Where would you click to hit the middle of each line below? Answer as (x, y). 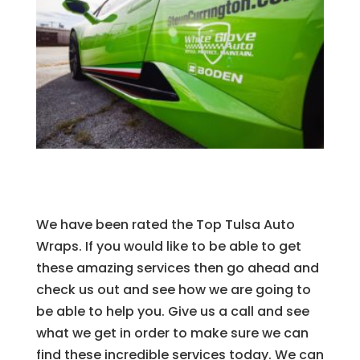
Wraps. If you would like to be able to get (168, 246)
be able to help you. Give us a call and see (172, 311)
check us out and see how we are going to (173, 289)
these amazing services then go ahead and (177, 268)
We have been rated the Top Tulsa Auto (165, 224)
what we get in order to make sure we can (172, 333)
